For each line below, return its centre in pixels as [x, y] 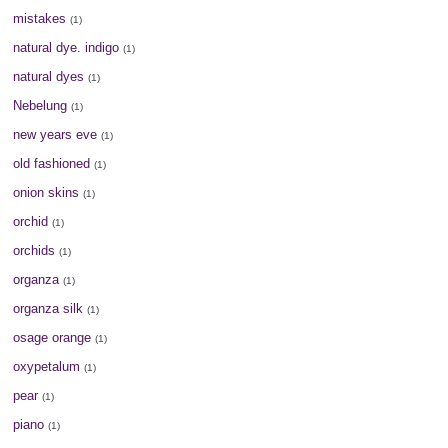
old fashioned [52, 163]
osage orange [52, 337]
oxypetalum [47, 366]
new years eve [55, 134]
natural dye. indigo [66, 47]
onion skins [46, 192]
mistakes [40, 18]
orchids [34, 250]
